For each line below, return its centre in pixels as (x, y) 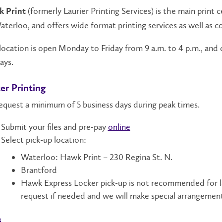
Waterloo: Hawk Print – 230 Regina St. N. (96, 157)
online (119, 127)
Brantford (40, 170)
